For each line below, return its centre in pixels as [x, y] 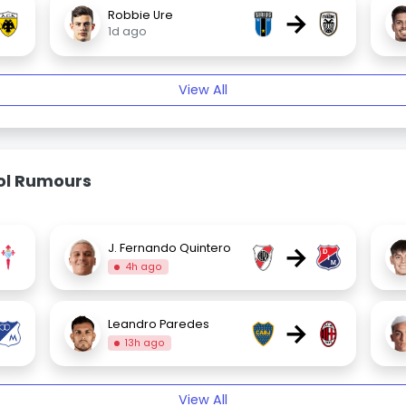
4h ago [143, 266]
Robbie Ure [141, 15]
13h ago [145, 343]
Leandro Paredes [159, 324]
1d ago [128, 32]
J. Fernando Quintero [170, 247]
